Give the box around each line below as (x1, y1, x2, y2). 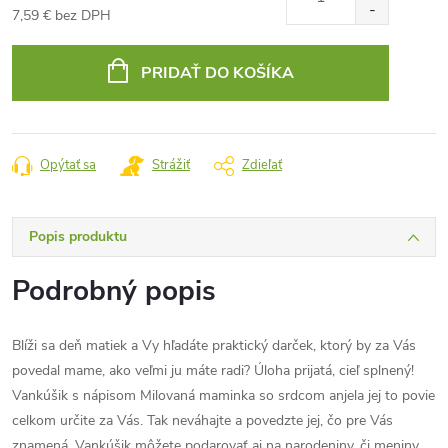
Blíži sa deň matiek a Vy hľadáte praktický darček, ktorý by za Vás (12, 336, 416, 355)
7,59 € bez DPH (12, 6, 111, 25)
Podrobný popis (12, 272, 216, 310)
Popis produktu (29, 227, 127, 246)
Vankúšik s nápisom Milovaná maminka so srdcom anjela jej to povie (12, 386, 435, 405)
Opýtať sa (40, 156, 96, 174)
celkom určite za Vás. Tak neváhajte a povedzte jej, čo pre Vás (12, 411, 393, 430)
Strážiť (152, 156, 190, 174)
